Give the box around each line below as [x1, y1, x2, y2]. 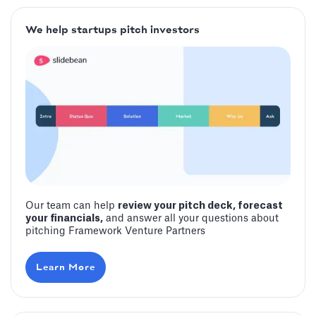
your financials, [25, 214, 103, 224]
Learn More [36, 262, 95, 273]
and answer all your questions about [103, 214, 279, 224]
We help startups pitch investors [25, 25, 200, 36]
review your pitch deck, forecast [118, 201, 283, 212]
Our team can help [25, 201, 118, 212]
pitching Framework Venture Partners [25, 226, 205, 237]
